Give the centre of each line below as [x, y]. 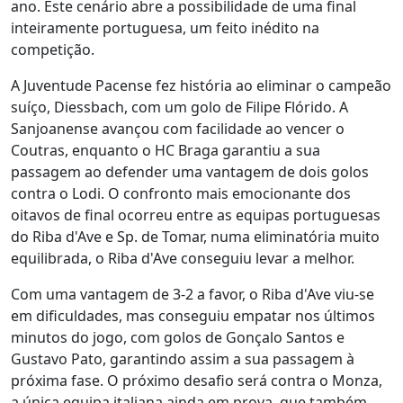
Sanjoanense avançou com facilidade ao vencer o [178, 129]
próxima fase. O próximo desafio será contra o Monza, [197, 381]
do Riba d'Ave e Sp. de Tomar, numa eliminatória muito [195, 237]
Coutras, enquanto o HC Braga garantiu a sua [166, 150]
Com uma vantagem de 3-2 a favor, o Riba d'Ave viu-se [193, 294]
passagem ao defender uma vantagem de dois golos [190, 172]
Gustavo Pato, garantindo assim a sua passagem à [183, 359]
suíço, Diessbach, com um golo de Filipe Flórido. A [179, 107]
